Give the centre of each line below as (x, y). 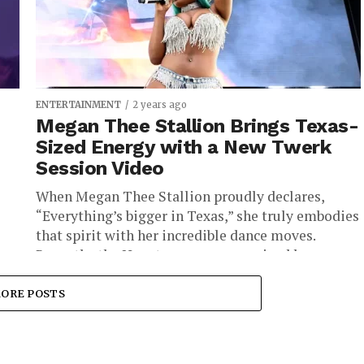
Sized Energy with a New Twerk (184, 147)
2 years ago (160, 105)
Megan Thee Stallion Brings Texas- (197, 126)
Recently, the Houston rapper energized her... (180, 255)
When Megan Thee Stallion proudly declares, (180, 196)
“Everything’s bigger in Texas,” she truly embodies (197, 216)
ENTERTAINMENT (78, 105)
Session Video (100, 168)
